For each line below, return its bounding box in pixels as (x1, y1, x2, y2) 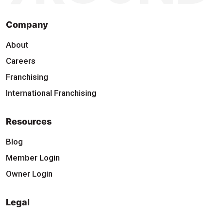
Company (6, 19, 48, 30)
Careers (6, 55, 36, 66)
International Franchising (6, 88, 96, 98)
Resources (6, 116, 52, 127)
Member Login (6, 152, 60, 163)
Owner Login (6, 168, 53, 179)
